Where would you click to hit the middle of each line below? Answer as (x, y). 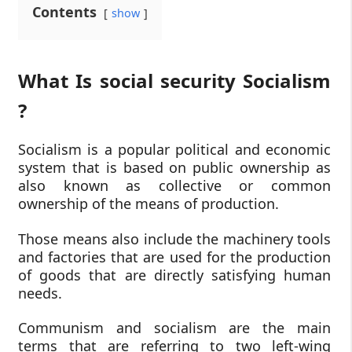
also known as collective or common (174, 186)
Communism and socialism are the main (174, 328)
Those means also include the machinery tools (174, 238)
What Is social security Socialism (174, 81)
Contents (64, 12)
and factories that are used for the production (174, 257)
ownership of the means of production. (148, 204)
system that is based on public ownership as (174, 168)
